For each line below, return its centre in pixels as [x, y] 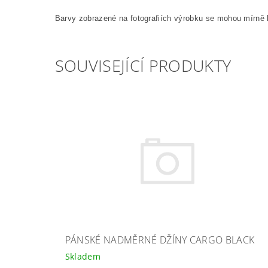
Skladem [83, 256]
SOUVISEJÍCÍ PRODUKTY [143, 66]
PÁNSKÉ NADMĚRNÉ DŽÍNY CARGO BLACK [160, 240]
